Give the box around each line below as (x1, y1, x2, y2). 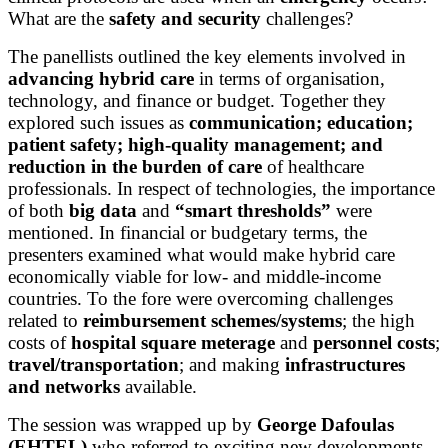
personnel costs (313, 331, 435, 353)
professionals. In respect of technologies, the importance (8, 177, 435, 199)
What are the (8, 7, 109, 29)
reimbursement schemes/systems (83, 309, 342, 331)
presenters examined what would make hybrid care (8, 243, 395, 265)
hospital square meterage (71, 331, 275, 353)
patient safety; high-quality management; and (8, 133, 383, 155)
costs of (8, 331, 71, 353)
